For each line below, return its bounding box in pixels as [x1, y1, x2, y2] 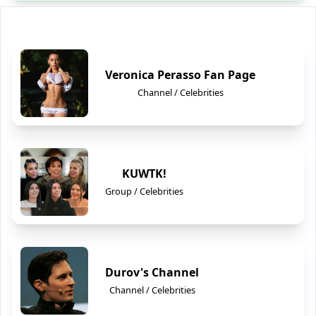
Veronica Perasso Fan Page [105, 67, 255, 83]
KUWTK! [122, 166, 166, 181]
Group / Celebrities [105, 185, 183, 197]
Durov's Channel [105, 265, 199, 280]
